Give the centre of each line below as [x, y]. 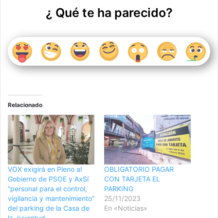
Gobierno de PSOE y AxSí [48, 179]
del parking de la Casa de [49, 208]
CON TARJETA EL [132, 179]
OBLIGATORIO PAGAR [139, 169]
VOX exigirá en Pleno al [45, 169]
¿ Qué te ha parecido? [109, 12]
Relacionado [25, 105]
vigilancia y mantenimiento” [51, 199]
